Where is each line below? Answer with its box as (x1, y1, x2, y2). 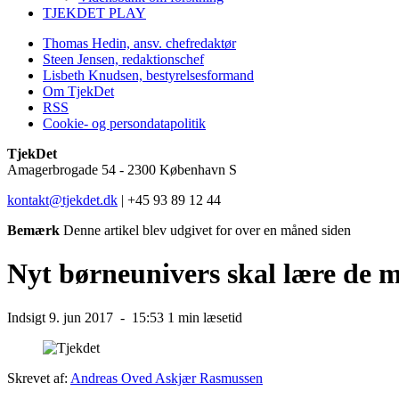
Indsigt (7, 309, 45, 325)
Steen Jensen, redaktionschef (43, 52, 204, 67)
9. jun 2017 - (49, 309, 132, 325)
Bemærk (7, 223, 60, 238)
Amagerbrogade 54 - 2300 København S (7, 162, 237, 177)
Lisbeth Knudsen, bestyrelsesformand (43, 68, 254, 83)
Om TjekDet (43, 84, 114, 99)
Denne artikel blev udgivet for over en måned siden (60, 223, 351, 238)
